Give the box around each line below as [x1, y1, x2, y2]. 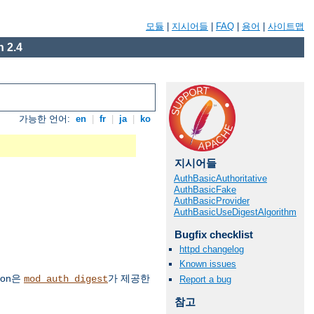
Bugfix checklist [174, 228, 253, 240]
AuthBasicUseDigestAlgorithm [174, 207, 296, 217]
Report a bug [179, 273, 231, 285]
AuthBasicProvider [174, 196, 250, 206]
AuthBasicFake [174, 184, 236, 195]
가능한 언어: [19, 114, 74, 125]
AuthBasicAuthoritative [174, 173, 267, 184]
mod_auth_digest [24, 273, 108, 285]
